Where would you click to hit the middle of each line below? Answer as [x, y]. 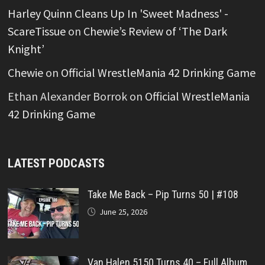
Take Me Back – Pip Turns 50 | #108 [163, 194]
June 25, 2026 [123, 211]
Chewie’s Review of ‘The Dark [155, 31]
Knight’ [26, 49]
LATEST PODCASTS [56, 163]
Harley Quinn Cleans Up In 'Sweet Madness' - [118, 13]
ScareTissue [36, 31]
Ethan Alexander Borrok [67, 96]
